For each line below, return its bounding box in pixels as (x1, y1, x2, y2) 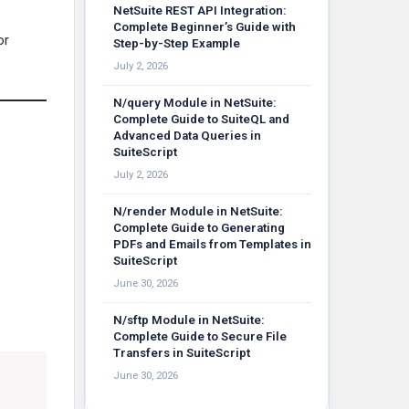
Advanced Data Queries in (113, 129, 261, 142)
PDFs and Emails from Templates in (113, 237, 311, 251)
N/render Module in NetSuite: (113, 204, 283, 218)
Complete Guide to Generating (113, 221, 285, 235)
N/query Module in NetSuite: (113, 96, 277, 110)
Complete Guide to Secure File (113, 330, 287, 343)
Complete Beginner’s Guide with (113, 20, 296, 34)
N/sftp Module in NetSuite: (113, 313, 265, 327)
